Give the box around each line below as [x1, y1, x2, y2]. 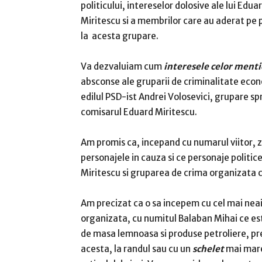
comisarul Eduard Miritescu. [81, 106, 197, 118]
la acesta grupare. [81, 30, 158, 42]
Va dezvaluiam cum [81, 61, 164, 72]
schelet [192, 243, 224, 254]
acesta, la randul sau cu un [81, 243, 192, 254]
